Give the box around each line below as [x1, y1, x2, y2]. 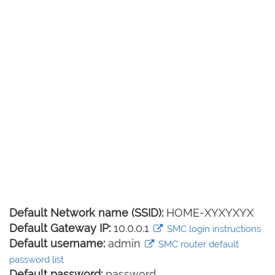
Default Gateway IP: [9, 222, 110, 234]
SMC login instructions [164, 223, 261, 234]
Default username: [9, 237, 105, 250]
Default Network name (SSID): [9, 206, 163, 219]
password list [9, 254, 64, 265]
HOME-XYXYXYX [163, 206, 254, 219]
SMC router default [155, 239, 239, 250]
